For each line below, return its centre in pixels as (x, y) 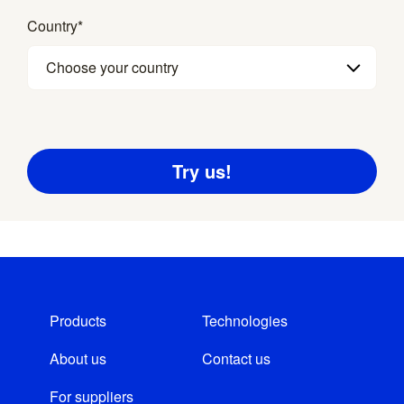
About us (78, 358)
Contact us (236, 358)
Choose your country (112, 67)
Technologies (245, 321)
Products (78, 321)
